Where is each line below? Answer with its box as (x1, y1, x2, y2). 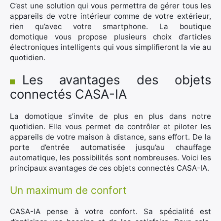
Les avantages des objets (22, 72, 211, 87)
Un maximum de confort (10, 184, 127, 196)
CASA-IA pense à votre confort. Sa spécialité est (10, 207, 211, 216)
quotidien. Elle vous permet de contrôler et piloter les (10, 122, 211, 131)
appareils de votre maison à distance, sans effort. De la (10, 132, 211, 142)
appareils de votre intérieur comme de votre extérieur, (10, 11, 211, 21)
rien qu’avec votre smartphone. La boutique (10, 22, 211, 31)
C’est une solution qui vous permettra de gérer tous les (10, 1, 211, 10)
